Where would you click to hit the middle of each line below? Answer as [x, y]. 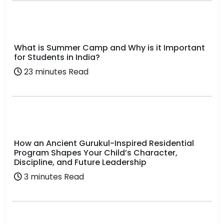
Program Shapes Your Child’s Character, [96, 153]
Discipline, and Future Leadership [80, 162]
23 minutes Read [55, 72]
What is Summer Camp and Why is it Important [109, 48]
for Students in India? [57, 57]
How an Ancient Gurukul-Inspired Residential [104, 143]
